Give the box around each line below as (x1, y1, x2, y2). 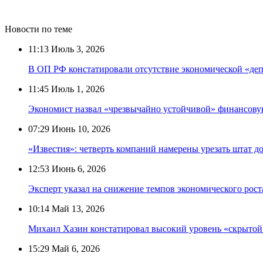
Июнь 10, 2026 (49, 123, 110, 134)
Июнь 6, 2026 (49, 163, 106, 174)
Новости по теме (5, 23, 72, 34)
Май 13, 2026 (49, 203, 104, 214)
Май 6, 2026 (49, 243, 100, 254)
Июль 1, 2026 (49, 83, 104, 94)
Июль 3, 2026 (49, 43, 104, 54)
